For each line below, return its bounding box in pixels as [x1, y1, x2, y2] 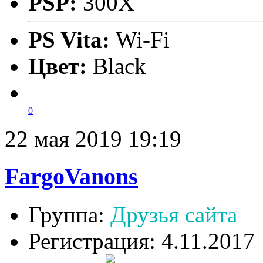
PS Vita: [28, 26, 116, 52]
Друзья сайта [110, 202, 237, 228]
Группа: [28, 202, 110, 228]
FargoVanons [5, 163, 138, 190]
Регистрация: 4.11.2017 [28, 228, 255, 254]
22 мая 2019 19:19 [5, 126, 181, 151]
